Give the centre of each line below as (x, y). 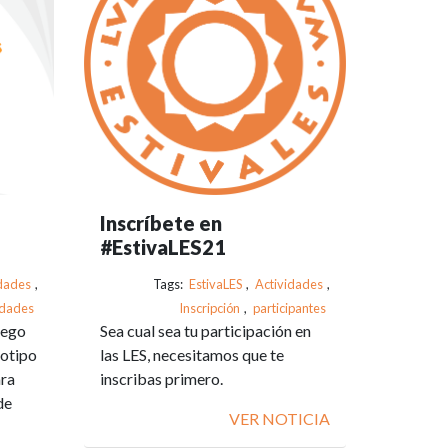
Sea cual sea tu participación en (205, 330)
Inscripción (209, 307)
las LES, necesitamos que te (191, 354)
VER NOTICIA (279, 418)
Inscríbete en (160, 222)
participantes (289, 307)
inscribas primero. (161, 378)
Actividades (289, 283)
